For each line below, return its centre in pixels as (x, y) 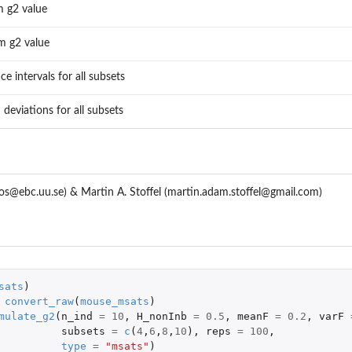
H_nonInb (161, 317)
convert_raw (39, 302)
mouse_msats (114, 302)
